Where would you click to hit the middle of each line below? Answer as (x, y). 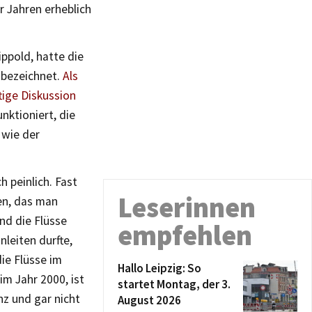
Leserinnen (187, 208)
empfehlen (185, 235)
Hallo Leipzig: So (159, 268)
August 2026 (149, 300)
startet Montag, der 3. (174, 284)
